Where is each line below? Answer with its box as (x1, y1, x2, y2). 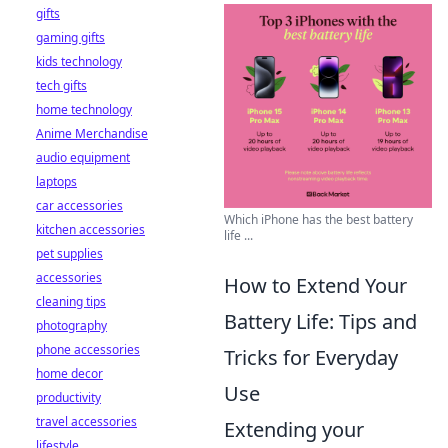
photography (36, 317, 107, 334)
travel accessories (36, 413, 137, 430)
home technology (36, 101, 132, 118)
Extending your (224, 415, 364, 443)
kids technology (36, 53, 122, 70)
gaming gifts (36, 29, 105, 46)
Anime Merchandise (36, 125, 148, 142)
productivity (36, 389, 101, 406)
